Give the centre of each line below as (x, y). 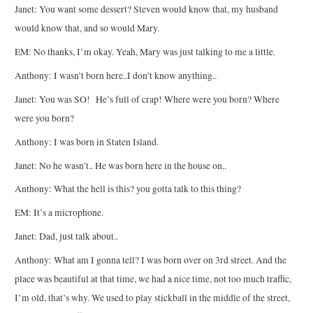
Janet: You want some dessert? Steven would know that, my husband (147, 9)
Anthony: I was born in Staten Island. (87, 141)
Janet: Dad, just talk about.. (67, 236)
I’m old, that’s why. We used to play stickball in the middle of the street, (153, 297)
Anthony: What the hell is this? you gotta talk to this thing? (128, 189)
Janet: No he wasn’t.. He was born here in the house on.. (121, 165)
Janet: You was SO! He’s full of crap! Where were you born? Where (147, 99)
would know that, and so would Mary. (87, 28)
